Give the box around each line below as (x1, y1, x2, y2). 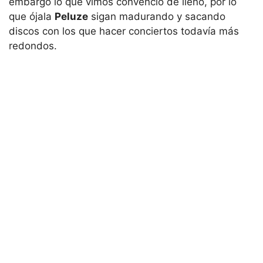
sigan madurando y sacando (88, 10, 225, 22)
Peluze (55, 10, 88, 22)
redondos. (9, 39, 57, 52)
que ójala (9, 10, 55, 22)
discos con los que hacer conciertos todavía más (9, 25, 239, 37)
